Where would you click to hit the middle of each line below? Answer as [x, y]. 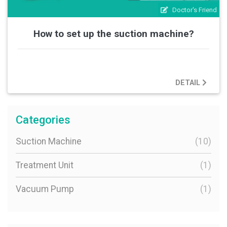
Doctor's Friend [195, 10]
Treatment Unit [45, 165]
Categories [43, 120]
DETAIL [189, 83]
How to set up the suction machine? [113, 33]
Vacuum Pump [45, 189]
